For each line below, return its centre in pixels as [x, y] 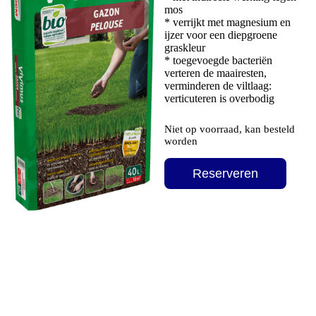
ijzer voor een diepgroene [220, 35]
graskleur [184, 48]
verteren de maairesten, [215, 73]
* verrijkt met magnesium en [227, 23]
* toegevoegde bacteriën [218, 61]
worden [181, 141]
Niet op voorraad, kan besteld [229, 129]
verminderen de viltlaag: [218, 86]
